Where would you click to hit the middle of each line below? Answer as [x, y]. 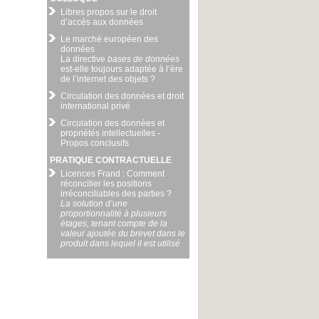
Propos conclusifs [95, 143]
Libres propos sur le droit [109, 12]
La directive [84, 59]
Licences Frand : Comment [113, 174]
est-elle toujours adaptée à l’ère [122, 69]
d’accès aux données [102, 22]
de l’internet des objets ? [108, 79]
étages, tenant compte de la [114, 224]
